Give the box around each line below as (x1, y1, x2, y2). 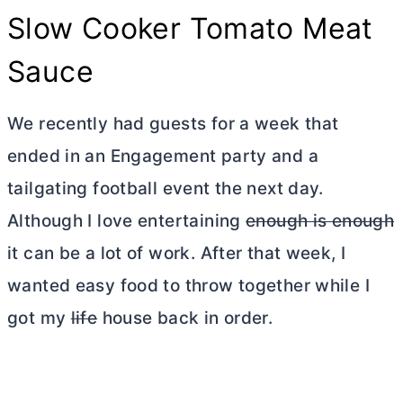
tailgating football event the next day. (7, 178, 324, 199)
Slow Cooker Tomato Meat (7, 11, 373, 46)
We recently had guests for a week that (7, 113, 339, 134)
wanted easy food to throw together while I (7, 275, 370, 296)
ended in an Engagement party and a (7, 146, 318, 166)
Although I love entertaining (7, 210, 246, 231)
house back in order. (97, 308, 273, 328)
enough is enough (246, 210, 395, 231)
